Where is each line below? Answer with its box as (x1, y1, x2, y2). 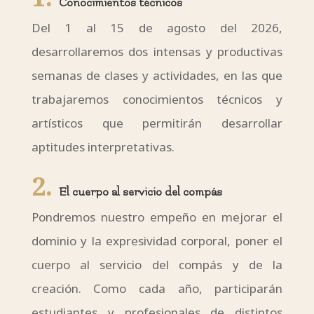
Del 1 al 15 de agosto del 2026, (31, 20, 283, 36)
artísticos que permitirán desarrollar (31, 115, 283, 132)
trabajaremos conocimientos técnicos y (31, 91, 283, 108)
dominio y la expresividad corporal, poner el (31, 233, 283, 250)
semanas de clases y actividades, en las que (31, 67, 283, 84)
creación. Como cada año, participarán (31, 280, 283, 297)
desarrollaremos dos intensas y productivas (31, 43, 283, 60)
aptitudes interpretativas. (31, 139, 175, 156)
